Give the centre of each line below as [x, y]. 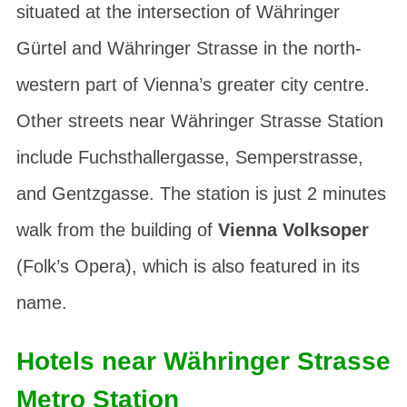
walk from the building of [117, 230]
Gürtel [41, 48]
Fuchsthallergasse [151, 157]
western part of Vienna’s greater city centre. [193, 84]
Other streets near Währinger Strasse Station [199, 121]
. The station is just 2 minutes [267, 194]
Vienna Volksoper [293, 230]
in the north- [309, 48]
